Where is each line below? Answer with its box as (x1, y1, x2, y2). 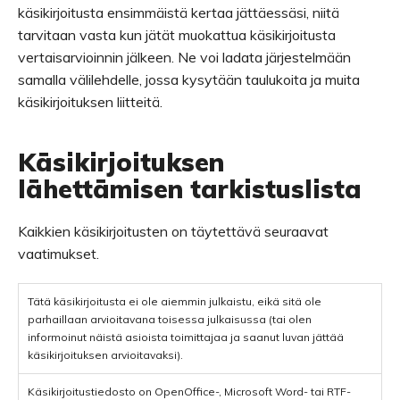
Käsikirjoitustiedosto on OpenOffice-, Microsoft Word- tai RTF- (28, 385, 351, 398)
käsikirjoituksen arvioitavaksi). (28, 348, 183, 362)
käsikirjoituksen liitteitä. (18, 93, 162, 111)
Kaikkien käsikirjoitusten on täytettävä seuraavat (18, 222, 329, 240)
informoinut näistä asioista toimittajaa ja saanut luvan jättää (28, 330, 344, 344)
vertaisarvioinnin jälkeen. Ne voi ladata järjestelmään (18, 48, 351, 66)
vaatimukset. (18, 245, 99, 262)
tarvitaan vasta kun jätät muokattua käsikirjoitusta (18, 26, 336, 44)
